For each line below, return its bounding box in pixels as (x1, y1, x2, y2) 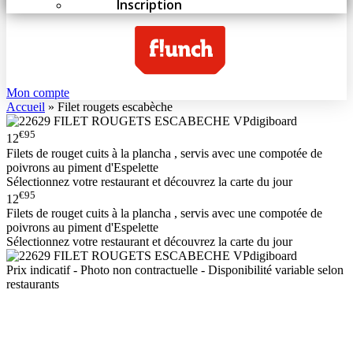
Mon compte (6, 86, 69, 100)
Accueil (6, 100, 45, 114)
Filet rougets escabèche (58, 100, 173, 114)
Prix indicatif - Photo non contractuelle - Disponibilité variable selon (6, 263, 344, 277)
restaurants (6, 277, 59, 292)
